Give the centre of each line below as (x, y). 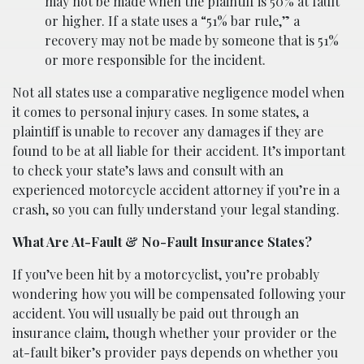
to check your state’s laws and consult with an (148, 171)
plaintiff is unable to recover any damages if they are (168, 132)
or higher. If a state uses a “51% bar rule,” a (172, 21)
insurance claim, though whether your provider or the (174, 333)
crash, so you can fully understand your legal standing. (176, 210)
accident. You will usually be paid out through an (156, 314)
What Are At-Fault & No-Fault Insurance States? (162, 242)
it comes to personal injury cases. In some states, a (160, 112)
